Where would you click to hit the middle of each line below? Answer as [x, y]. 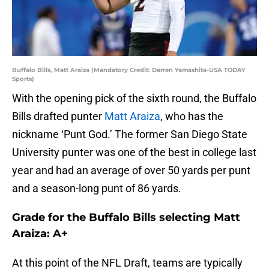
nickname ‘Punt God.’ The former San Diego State [130, 134]
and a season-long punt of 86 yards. [97, 189]
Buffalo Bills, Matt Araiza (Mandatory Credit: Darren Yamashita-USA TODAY [129, 70]
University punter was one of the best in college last [134, 153]
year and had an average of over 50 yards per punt [131, 171]
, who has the [192, 116]
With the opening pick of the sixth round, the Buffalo [134, 98]
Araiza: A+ [40, 234]
